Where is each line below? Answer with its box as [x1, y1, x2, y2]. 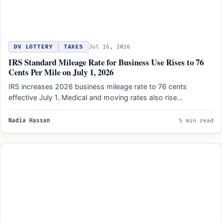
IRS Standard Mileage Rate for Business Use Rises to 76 [8, 55, 204, 68]
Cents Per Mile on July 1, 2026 [8, 65, 113, 78]
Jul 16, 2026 [89, 43, 131, 50]
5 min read [179, 117, 214, 124]
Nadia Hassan [8, 117, 50, 124]
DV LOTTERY [14, 43, 53, 50]
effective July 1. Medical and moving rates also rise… [8, 93, 183, 102]
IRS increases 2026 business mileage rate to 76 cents [8, 82, 187, 91]
